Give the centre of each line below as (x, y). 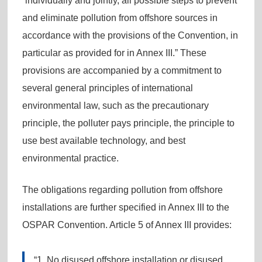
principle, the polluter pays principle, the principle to (128, 123)
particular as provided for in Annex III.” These (114, 53)
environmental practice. (70, 158)
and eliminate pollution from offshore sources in (120, 18)
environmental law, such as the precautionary (115, 105)
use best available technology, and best (104, 140)
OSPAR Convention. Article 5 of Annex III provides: (127, 225)
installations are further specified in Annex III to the (125, 207)
